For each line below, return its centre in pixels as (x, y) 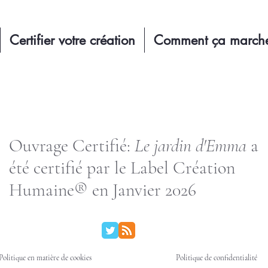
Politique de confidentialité (216, 258)
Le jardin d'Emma (191, 146)
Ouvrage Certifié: (72, 146)
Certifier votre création (72, 40)
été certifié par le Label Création (122, 168)
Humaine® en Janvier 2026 (103, 190)
